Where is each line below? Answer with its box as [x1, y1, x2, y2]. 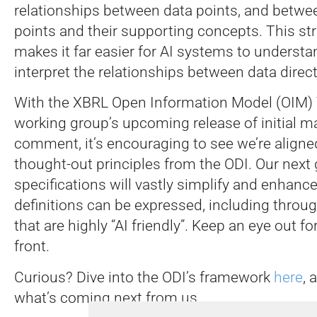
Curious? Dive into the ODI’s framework [14, 268, 274, 286]
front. [14, 238, 50, 255]
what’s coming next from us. [14, 289, 201, 306]
